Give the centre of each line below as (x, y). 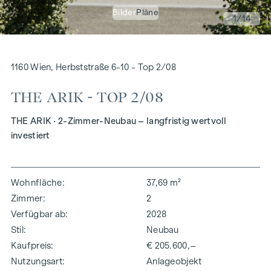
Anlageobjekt (174, 261)
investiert (30, 135)
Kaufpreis (31, 245)
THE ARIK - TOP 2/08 (87, 97)
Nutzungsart (37, 261)
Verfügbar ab (38, 214)
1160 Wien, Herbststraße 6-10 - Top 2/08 (93, 67)
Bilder (124, 12)
